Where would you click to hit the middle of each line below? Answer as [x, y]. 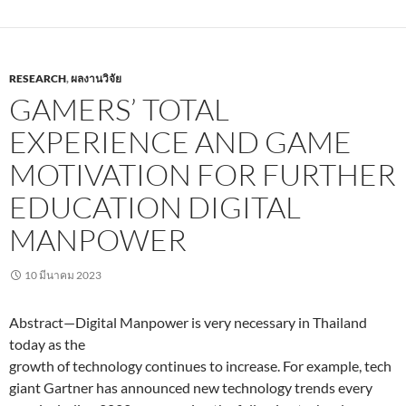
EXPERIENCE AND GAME [180, 141]
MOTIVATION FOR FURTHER [203, 174]
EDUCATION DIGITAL [155, 207]
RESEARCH [38, 78]
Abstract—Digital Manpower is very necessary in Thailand [188, 322]
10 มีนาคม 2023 [63, 275]
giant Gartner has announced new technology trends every [191, 387]
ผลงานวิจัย [96, 78]
